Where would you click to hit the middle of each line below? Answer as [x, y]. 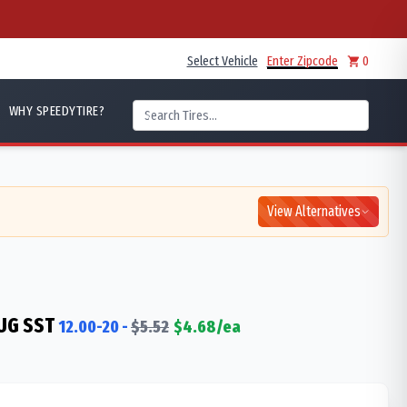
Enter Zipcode [302, 61]
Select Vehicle [222, 61]
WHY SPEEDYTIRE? [56, 111]
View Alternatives [314, 211]
